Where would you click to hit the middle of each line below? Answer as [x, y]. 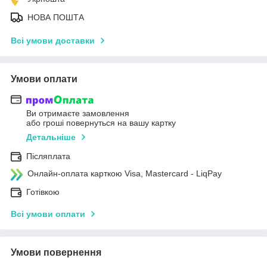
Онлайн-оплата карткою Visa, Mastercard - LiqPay [125, 174]
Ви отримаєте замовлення [78, 114]
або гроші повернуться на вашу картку [101, 123]
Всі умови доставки [53, 40]
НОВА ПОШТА [56, 17]
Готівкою [43, 192]
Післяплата [48, 156]
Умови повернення [56, 253]
